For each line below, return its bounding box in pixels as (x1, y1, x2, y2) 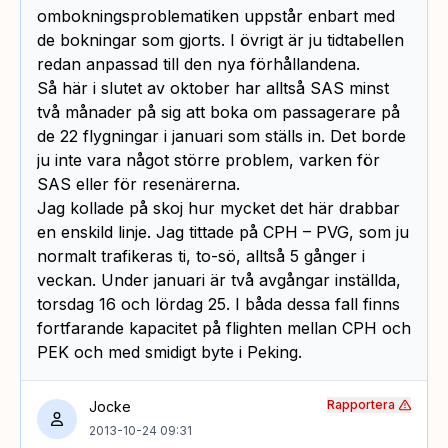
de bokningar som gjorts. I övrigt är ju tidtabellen (37, 30, 404, 51)
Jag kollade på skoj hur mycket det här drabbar (37, 198, 400, 219)
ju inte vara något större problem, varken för (37, 150, 380, 171)
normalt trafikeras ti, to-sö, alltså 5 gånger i (37, 246, 365, 267)
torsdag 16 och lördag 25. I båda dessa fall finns (37, 294, 400, 315)
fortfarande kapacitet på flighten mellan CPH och (37, 318, 411, 339)
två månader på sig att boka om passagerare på (37, 102, 400, 123)
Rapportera (327, 397, 395, 413)
